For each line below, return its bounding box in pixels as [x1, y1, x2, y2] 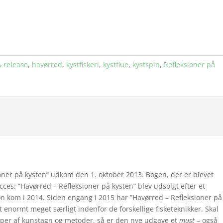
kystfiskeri [66, 60, 100, 69]
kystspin [132, 60, 160, 69]
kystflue [103, 60, 129, 69]
